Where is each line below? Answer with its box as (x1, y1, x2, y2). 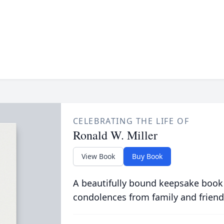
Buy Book (131, 151, 162, 161)
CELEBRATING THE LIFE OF (72, 115, 189, 126)
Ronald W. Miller (72, 127, 157, 143)
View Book (81, 151, 115, 161)
